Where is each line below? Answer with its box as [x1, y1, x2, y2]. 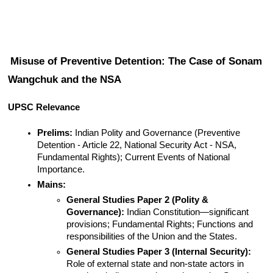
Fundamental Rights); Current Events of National [37, 152, 230, 163]
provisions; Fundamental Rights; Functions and [66, 219, 253, 230]
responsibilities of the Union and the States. [66, 232, 238, 242]
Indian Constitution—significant [124, 207, 249, 218]
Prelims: [37, 128, 73, 138]
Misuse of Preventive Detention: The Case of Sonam [10, 55, 263, 68]
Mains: [37, 180, 66, 190]
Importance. [37, 165, 85, 175]
